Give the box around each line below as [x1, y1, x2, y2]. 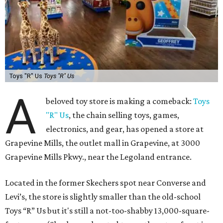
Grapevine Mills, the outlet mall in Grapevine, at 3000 [5, 138, 200, 148]
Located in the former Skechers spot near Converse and [5, 178, 206, 188]
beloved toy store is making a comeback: [46, 96, 194, 107]
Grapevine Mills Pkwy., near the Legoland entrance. [5, 152, 192, 162]
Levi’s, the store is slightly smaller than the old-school [5, 192, 201, 202]
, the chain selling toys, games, [69, 110, 180, 120]
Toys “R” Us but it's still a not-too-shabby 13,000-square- [5, 206, 210, 216]
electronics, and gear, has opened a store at [46, 124, 204, 134]
